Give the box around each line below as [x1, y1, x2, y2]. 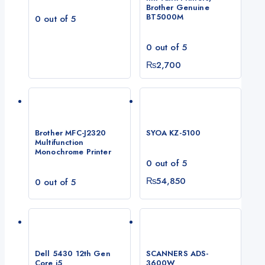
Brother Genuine [146, 1, 209, 13]
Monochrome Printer [35, 146, 111, 157]
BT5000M [146, 11, 184, 22]
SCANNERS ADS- [146, 248, 209, 259]
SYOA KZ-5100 [146, 127, 201, 138]
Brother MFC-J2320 [35, 127, 106, 138]
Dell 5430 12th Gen [35, 248, 111, 259]
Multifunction [35, 136, 83, 148]
